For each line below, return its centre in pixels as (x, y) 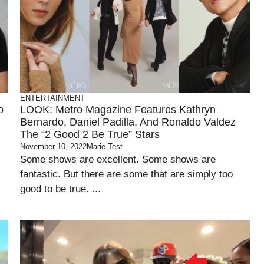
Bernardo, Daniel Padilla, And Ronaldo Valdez (128, 122)
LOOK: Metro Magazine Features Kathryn (118, 110)
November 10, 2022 (53, 146)
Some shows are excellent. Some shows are (118, 159)
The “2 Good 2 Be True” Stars (90, 134)
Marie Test (105, 146)
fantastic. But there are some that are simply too (126, 174)
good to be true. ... (60, 189)
